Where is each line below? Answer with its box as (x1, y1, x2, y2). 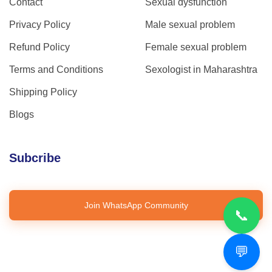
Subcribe (9, 151, 61, 165)
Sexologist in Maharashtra (145, 64, 257, 75)
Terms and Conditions (9, 64, 103, 75)
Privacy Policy (9, 19, 70, 30)
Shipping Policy (9, 87, 77, 98)
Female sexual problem (145, 42, 246, 53)
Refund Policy (9, 42, 70, 53)
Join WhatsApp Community (84, 200, 188, 211)
